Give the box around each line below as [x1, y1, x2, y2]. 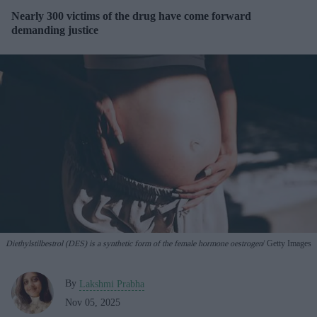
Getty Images [265, 238, 311, 248]
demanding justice [11, 24, 98, 36]
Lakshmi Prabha [79, 278, 144, 289]
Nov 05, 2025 [65, 296, 120, 308]
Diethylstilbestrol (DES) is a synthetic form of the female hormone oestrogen [6, 238, 263, 248]
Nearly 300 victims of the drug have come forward [11, 10, 251, 22]
